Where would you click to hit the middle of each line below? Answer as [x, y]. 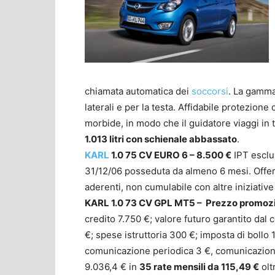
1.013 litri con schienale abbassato [161, 139]
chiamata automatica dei [138, 91]
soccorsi [210, 91]
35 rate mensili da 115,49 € [199, 266]
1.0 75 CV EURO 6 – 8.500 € [171, 155]
